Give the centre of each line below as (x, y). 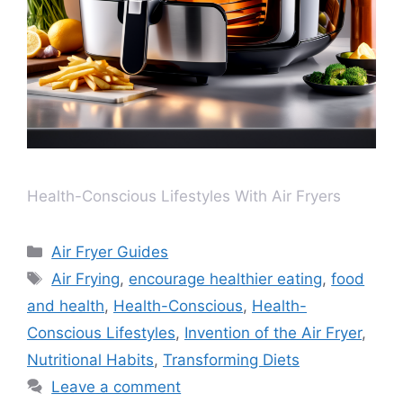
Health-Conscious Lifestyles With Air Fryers (184, 196)
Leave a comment (116, 386)
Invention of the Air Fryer (273, 332)
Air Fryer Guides (110, 251)
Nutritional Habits (90, 359)
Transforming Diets (231, 359)
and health (66, 305)
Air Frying (86, 278)
